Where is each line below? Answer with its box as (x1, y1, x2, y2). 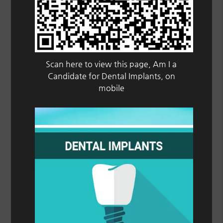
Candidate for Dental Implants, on (47, 71, 175, 81)
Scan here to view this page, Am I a (46, 59, 177, 69)
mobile (98, 83, 124, 93)
